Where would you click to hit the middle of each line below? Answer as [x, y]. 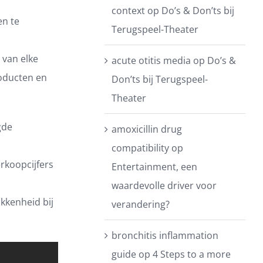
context [129, 11]
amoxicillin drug [147, 129]
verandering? [141, 204]
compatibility [141, 148]
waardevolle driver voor [164, 186]
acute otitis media [151, 60]
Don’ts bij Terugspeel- [160, 79]
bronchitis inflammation [165, 235]
